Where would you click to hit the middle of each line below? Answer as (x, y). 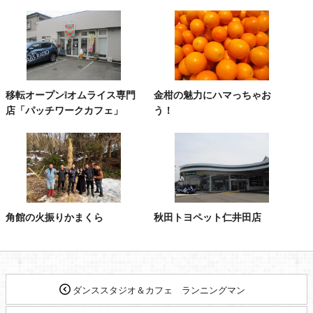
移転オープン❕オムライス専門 (71, 95)
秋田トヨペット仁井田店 (213, 217)
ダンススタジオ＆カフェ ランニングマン (162, 290)
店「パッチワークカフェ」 (64, 110)
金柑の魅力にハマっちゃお (213, 95)
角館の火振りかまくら (54, 217)
